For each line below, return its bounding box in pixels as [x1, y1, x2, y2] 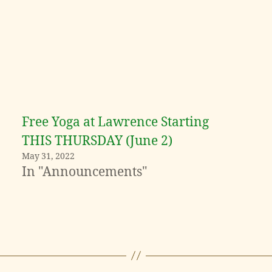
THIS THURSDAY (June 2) [22, 132, 172, 149]
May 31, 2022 [22, 151, 75, 161]
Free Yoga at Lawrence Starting [22, 114, 209, 131]
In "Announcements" [22, 163, 148, 180]
